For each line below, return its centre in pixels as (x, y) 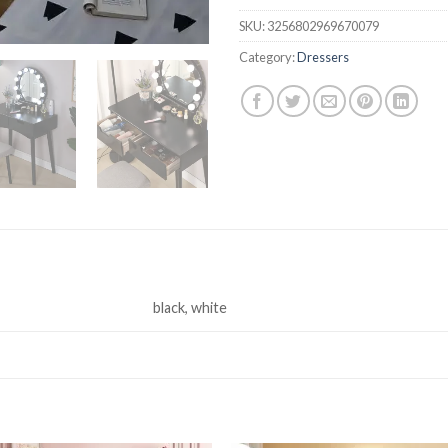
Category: (268, 56)
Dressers (323, 56)
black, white (190, 308)
